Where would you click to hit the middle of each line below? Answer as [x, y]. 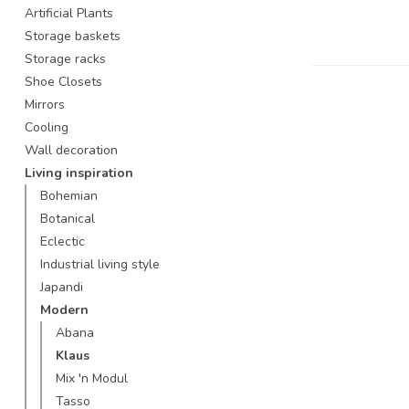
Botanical [68, 219]
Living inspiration [79, 173]
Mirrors [45, 105]
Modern [64, 310]
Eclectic [63, 241]
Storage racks [65, 59]
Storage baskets [73, 36]
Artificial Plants [69, 13]
